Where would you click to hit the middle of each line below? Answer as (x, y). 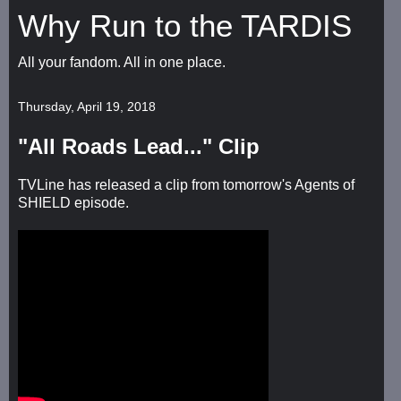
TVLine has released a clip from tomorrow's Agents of (186, 184)
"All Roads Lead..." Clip (139, 146)
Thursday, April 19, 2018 (87, 107)
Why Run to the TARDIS (185, 26)
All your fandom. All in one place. (122, 62)
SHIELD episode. (73, 202)
